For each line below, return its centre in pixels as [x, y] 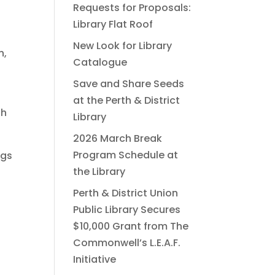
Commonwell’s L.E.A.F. [127, 243]
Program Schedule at [126, 155]
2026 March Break [118, 139]
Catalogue [100, 63]
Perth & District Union [126, 193]
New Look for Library [123, 46]
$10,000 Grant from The [131, 227]
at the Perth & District [127, 101]
